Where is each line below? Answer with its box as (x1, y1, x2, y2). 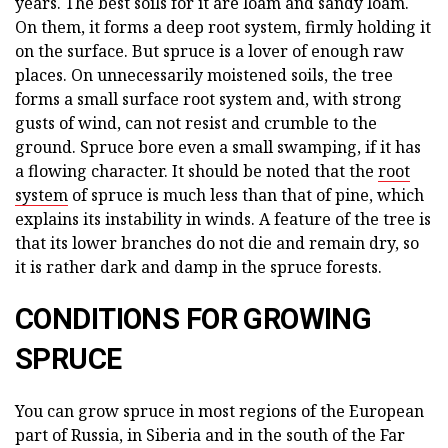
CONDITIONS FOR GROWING (15, 302, 372, 337)
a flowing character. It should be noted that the (15, 160, 378, 183)
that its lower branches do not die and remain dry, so (15, 232, 419, 255)
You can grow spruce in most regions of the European (15, 400, 424, 423)
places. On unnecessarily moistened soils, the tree (15, 64, 393, 87)
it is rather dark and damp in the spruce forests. (15, 256, 382, 279)
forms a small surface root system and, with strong (15, 88, 402, 111)
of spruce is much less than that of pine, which (68, 184, 424, 207)
